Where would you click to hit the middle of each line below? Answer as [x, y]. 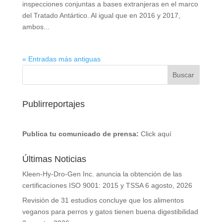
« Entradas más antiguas [61, 59]
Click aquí [156, 134]
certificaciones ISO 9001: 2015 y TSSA [83, 185]
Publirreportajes [53, 104]
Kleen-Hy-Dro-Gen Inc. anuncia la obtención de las [102, 174]
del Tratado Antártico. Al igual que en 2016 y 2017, [101, 15]
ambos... [36, 27]
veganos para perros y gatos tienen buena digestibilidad [110, 212]
